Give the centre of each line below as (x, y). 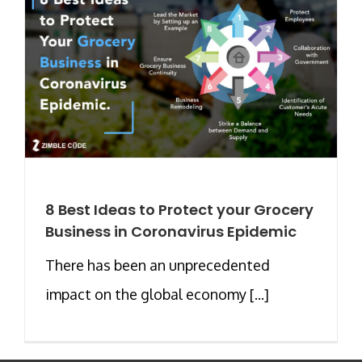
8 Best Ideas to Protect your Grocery (179, 209)
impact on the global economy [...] (157, 294)
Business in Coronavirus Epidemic (171, 231)
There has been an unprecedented (158, 265)
